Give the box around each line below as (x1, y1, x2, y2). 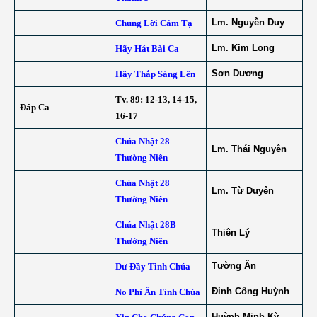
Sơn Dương (211, 68, 263, 79)
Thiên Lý (211, 227, 250, 238)
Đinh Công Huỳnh (211, 286, 289, 296)
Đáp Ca (19, 102, 50, 113)
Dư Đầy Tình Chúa (115, 261, 190, 272)
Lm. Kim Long (211, 42, 275, 53)
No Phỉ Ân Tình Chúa (115, 287, 200, 297)
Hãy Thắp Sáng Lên (115, 69, 195, 79)
